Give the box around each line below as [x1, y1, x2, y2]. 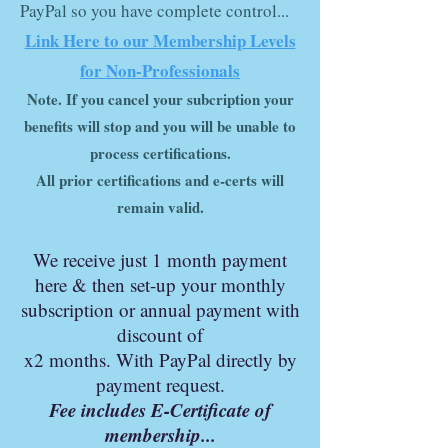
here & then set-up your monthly [34, 272, 286, 297]
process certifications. [89, 142, 231, 164]
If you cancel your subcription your [61, 88, 294, 110]
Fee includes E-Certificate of [49, 396, 271, 423]
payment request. [95, 372, 225, 397]
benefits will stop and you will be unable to [24, 115, 296, 137]
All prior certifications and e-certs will [36, 169, 284, 191]
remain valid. [116, 196, 204, 218]
